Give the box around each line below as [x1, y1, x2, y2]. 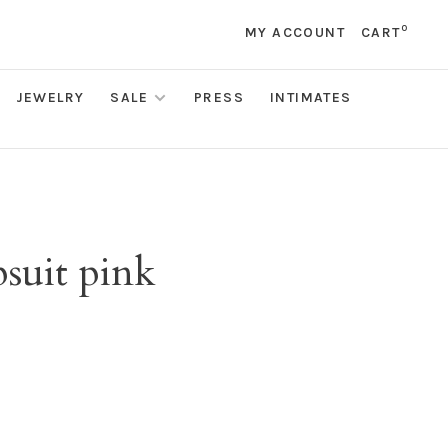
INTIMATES [270, 89, 352, 106]
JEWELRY [15, 89, 85, 106]
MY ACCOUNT [244, 24, 345, 41]
